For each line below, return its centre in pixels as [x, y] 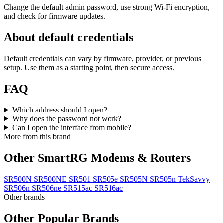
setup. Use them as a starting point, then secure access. [89, 68]
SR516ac [109, 188]
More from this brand [37, 136]
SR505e [105, 179]
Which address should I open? [59, 110]
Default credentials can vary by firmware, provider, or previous [103, 59]
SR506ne [47, 188]
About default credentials [69, 38]
